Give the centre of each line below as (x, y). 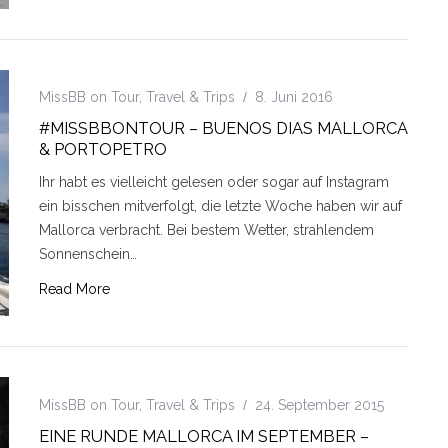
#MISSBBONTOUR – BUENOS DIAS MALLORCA (223, 129)
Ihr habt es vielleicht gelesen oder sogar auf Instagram (214, 182)
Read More (74, 289)
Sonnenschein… (88, 254)
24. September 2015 (319, 405)
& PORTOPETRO (103, 150)
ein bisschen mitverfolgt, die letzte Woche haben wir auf (220, 206)
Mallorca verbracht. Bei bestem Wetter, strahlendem (206, 230)
